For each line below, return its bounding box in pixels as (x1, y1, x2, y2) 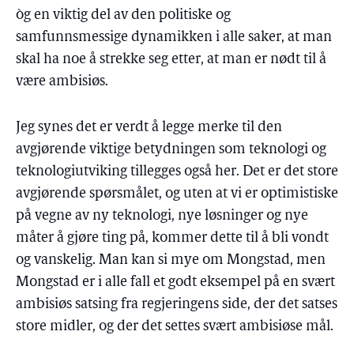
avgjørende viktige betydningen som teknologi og (16, 142, 326, 157)
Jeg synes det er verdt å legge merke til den (16, 120, 282, 135)
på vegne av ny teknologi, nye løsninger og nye (16, 209, 308, 224)
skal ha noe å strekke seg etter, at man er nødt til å (16, 52, 326, 67)
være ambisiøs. (16, 74, 108, 89)
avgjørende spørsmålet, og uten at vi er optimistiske (16, 186, 338, 201)
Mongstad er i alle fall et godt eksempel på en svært (16, 275, 335, 290)
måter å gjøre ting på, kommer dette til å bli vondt (16, 231, 329, 246)
